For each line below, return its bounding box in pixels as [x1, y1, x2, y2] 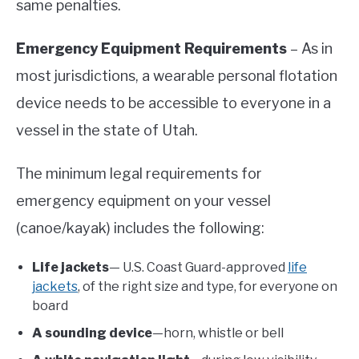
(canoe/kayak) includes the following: [16, 220, 264, 237]
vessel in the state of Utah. [16, 122, 198, 139]
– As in [290, 40, 333, 58]
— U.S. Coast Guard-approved [109, 260, 288, 276]
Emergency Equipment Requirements [16, 40, 290, 58]
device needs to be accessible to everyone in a [16, 95, 331, 112]
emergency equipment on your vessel [16, 192, 271, 210]
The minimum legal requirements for [16, 165, 262, 183]
